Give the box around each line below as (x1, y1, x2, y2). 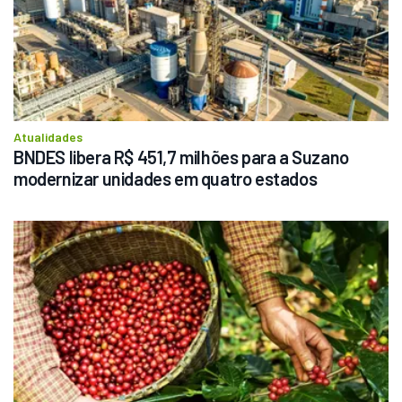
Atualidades (13, 128, 83, 144)
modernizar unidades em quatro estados (13, 167, 318, 189)
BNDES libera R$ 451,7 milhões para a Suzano (13, 145, 349, 168)
